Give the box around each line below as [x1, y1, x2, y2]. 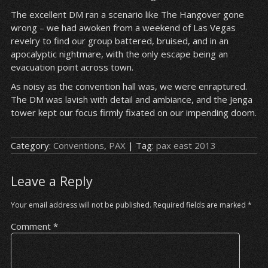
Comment [10, 220, 53, 233]
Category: [10, 139, 53, 152]
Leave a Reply [10, 172, 93, 190]
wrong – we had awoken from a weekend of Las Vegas [10, 22, 236, 34]
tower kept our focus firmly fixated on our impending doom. [10, 106, 257, 119]
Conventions [53, 139, 104, 152]
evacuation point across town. [10, 61, 133, 74]
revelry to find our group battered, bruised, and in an [10, 35, 229, 47]
